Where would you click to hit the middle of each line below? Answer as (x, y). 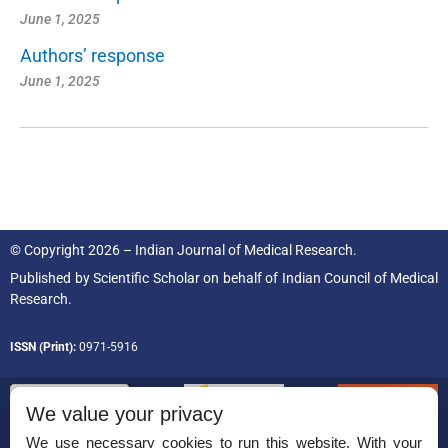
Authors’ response (92, 55)
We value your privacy (124, 414)
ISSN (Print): (43, 346)
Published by (51, 277)
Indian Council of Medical (359, 277)
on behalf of (240, 277)
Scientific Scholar (146, 277)
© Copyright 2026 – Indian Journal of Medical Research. (183, 249)
